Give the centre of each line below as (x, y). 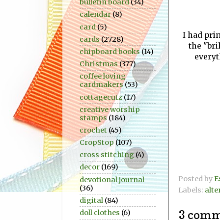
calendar (95, 14)
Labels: (192, 190)
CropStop (97, 143)
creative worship (110, 109)
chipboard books (110, 51)
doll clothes (100, 213)
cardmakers (101, 85)
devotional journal (112, 179)
